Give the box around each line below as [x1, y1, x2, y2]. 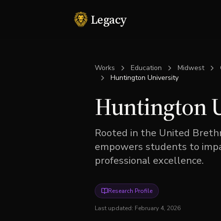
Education [131, 63, 162, 73]
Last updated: [95, 204, 135, 212]
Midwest [178, 63, 204, 73]
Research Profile [108, 187, 152, 195]
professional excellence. [95, 154, 204, 167]
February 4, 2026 [135, 204, 181, 212]
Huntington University [110, 73, 179, 82]
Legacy [91, 11, 127, 28]
